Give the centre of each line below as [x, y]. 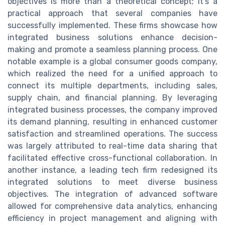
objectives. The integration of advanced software [113, 194]
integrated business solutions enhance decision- [113, 38]
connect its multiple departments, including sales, [113, 86]
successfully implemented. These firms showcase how [113, 26]
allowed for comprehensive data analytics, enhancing [113, 206]
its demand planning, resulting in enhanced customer [113, 122]
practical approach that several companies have [113, 14]
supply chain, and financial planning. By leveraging [113, 98]
